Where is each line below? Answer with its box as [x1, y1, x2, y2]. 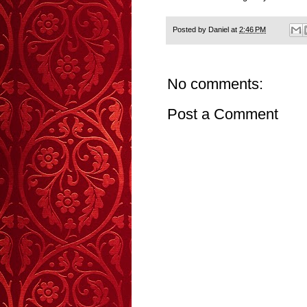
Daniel [208, 25, 229, 34]
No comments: [167, 75, 263, 93]
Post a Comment [167, 106, 278, 123]
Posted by [173, 25, 208, 34]
